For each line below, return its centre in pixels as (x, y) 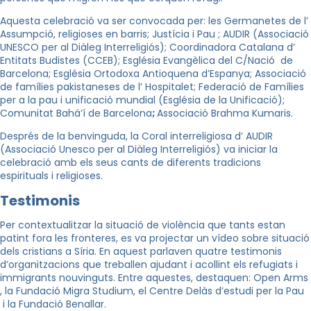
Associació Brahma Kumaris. (225, 113)
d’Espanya (226, 73)
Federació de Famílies (251, 86)
